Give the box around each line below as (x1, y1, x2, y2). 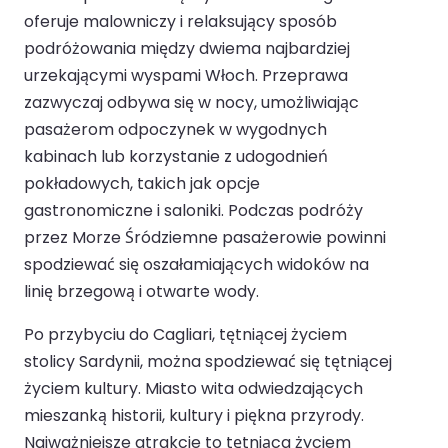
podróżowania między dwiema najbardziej (24, 37, 350, 61)
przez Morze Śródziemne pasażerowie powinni (24, 226, 386, 250)
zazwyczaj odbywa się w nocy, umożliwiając (24, 91, 359, 115)
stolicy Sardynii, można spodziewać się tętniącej (24, 350, 392, 374)
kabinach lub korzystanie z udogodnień (24, 145, 328, 169)
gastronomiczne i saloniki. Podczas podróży (24, 199, 363, 223)
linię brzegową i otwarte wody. (24, 280, 259, 304)
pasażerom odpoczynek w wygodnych (24, 118, 327, 142)
